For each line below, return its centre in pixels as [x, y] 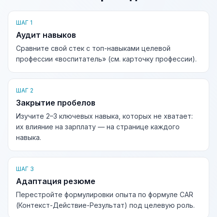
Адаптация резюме [56, 181]
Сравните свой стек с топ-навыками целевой [93, 48]
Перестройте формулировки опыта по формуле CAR [105, 194]
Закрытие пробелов [56, 103]
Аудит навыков [46, 35]
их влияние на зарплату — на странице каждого [98, 127]
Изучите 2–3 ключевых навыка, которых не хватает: [104, 116]
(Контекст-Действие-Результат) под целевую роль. [105, 205]
